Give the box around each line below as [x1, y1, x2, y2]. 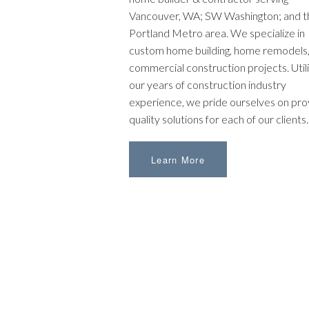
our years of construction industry [129, 78, 286, 92]
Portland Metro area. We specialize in [129, 26, 305, 40]
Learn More [151, 153, 205, 167]
